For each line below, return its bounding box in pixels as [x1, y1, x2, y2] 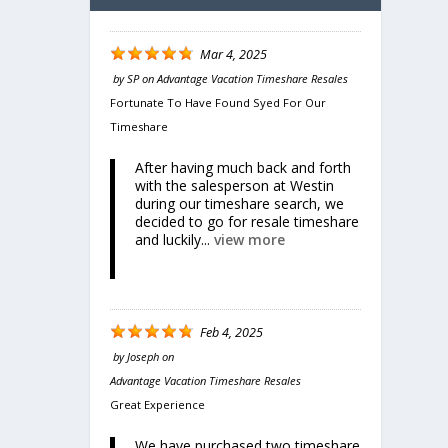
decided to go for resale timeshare [135, 211, 360, 231]
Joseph [127, 348, 160, 364]
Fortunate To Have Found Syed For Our [110, 94, 327, 110]
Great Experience [110, 396, 206, 412]
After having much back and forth [135, 157, 352, 177]
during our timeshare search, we [135, 193, 345, 213]
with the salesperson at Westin [135, 175, 335, 195]
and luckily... [135, 229, 215, 249]
